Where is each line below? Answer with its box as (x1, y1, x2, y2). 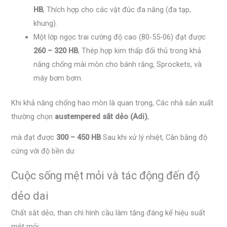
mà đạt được (11, 133, 57, 142)
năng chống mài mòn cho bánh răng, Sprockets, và (33, 59, 202, 69)
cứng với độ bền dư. (11, 146, 77, 156)
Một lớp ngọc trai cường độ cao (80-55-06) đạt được (33, 32, 206, 42)
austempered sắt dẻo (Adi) (55, 111, 148, 121)
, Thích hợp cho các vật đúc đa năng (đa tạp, (43, 5, 192, 14)
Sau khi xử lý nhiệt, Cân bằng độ (101, 133, 208, 142)
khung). (33, 18, 58, 28)
